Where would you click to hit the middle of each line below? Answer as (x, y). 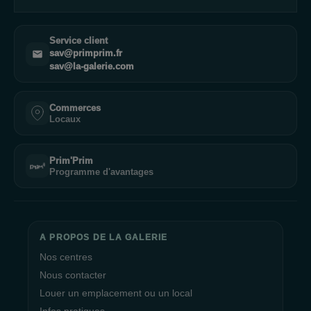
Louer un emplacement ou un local (116, 293)
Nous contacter (73, 275)
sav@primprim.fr (86, 53)
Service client (78, 41)
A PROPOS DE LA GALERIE (104, 237)
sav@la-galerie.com (92, 67)
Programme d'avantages (101, 172)
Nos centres (66, 257)
